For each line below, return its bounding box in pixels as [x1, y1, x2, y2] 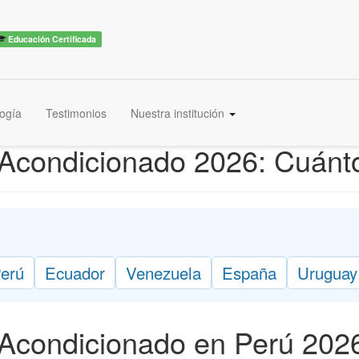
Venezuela [126, 260, 201, 284]
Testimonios [46, 105, 107, 121]
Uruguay [297, 260, 357, 284]
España [222, 260, 276, 284]
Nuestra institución [131, 105, 228, 121]
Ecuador [45, 260, 105, 284]
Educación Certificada [6, 32, 97, 45]
